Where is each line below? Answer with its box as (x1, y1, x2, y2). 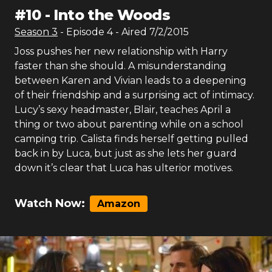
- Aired (113, 26, 147, 38)
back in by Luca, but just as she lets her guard (15, 148, 237, 159)
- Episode (60, 26, 107, 38)
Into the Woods (53, 6, 171, 24)
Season (15, 26, 52, 38)
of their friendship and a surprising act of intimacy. (15, 89, 254, 101)
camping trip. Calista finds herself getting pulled (15, 133, 248, 144)
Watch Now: (15, 197, 85, 210)
